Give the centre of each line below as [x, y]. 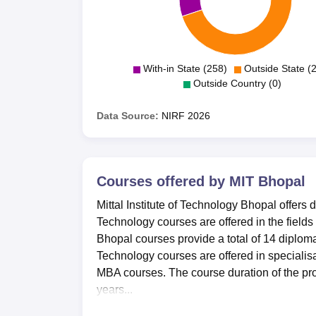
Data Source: [128, 115]
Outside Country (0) [237, 83]
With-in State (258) [185, 68]
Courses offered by [163, 181]
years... [115, 289]
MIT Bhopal [267, 181]
